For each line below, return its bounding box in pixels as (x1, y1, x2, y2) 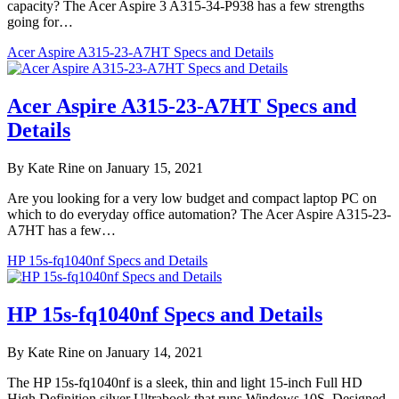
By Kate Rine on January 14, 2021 (7, 344, 203, 360)
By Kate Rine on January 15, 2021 (7, 159, 203, 175)
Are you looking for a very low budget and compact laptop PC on (7, 190, 377, 206)
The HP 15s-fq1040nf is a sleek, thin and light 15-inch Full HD (7, 374, 362, 390)
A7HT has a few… (7, 222, 116, 238)
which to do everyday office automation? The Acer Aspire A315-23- (7, 206, 391, 222)
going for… (7, 14, 73, 30)
